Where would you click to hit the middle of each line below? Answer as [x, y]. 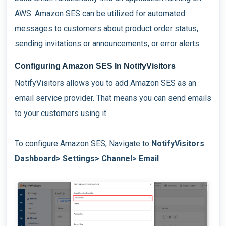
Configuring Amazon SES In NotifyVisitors [95, 66]
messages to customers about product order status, [106, 29]
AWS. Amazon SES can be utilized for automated [100, 14]
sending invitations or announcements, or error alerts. [109, 44]
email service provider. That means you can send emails [113, 98]
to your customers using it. [61, 114]
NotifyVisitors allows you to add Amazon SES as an [105, 83]
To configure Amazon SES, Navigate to [83, 144]
